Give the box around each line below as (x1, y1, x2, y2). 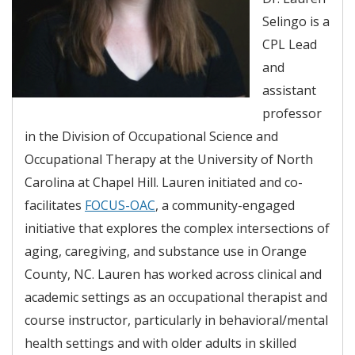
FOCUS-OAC (85, 196, 155, 214)
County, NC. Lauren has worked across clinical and (25, 265, 322, 283)
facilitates (25, 196, 85, 214)
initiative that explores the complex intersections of (25, 219, 330, 237)
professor (262, 104, 322, 122)
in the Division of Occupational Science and (25, 127, 278, 145)
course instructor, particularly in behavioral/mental (25, 311, 328, 329)
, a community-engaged (155, 196, 295, 214)
